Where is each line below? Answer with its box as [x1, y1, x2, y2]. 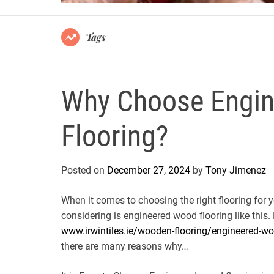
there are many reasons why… [61, 240, 188, 252]
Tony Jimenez [206, 164, 266, 176]
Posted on [61, 164, 107, 176]
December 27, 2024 [107, 164, 190, 176]
